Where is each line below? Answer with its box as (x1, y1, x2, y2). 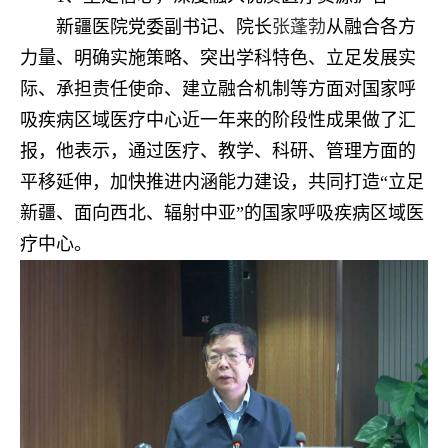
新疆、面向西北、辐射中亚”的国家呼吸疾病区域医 (20, 203, 424, 224)
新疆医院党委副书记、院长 (56, 17, 272, 38)
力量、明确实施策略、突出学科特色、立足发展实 (20, 48, 416, 69)
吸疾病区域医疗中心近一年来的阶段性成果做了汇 (20, 110, 416, 131)
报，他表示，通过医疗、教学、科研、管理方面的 (20, 141, 416, 162)
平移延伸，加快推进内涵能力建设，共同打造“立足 (20, 172, 424, 193)
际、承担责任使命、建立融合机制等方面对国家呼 (20, 79, 416, 100)
